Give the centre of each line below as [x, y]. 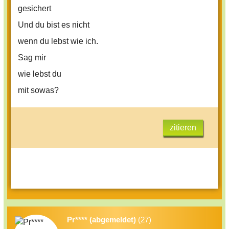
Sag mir [32, 58]
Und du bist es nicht [54, 25]
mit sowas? [38, 90]
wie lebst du [40, 74]
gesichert [35, 9]
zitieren [183, 128]
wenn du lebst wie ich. [58, 41]
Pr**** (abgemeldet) [101, 220]
